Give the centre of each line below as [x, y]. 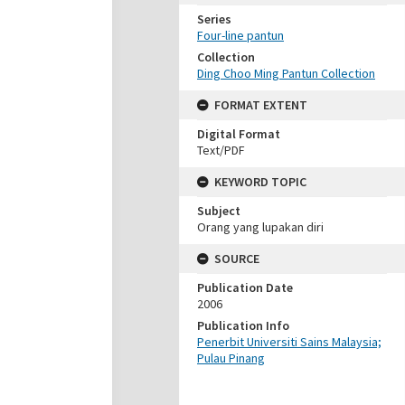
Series [214, 19]
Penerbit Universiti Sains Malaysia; [289, 342]
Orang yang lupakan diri [260, 227]
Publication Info [243, 325]
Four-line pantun [240, 35]
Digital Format [239, 134]
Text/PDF [221, 150]
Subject [219, 211]
